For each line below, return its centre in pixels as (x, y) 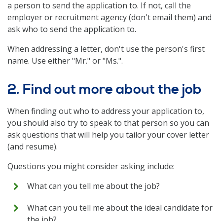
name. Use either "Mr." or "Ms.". (65, 61)
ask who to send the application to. (72, 29)
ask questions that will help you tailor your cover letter (108, 135)
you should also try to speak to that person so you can (108, 123)
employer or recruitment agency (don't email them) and (110, 17)
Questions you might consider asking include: (92, 166)
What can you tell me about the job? (93, 186)
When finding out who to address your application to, (106, 111)
